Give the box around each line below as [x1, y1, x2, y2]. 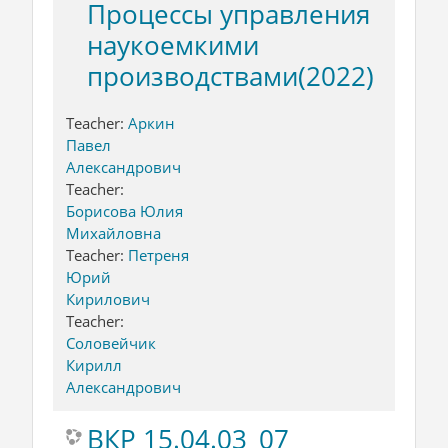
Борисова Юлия [66, 200, 183, 221]
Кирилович [66, 288, 150, 309]
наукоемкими [87, 26, 259, 63]
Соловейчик [66, 332, 156, 353]
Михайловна [66, 222, 161, 243]
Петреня [128, 244, 189, 265]
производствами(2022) [87, 57, 374, 94]
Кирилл [66, 354, 122, 375]
